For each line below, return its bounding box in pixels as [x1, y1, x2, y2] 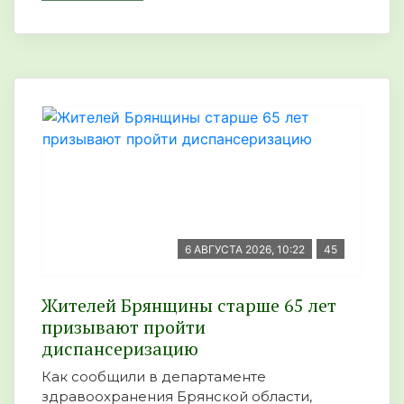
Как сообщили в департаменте [41, 367, 266, 385]
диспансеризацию [41, 335, 198, 361]
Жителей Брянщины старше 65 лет [41, 292, 336, 317]
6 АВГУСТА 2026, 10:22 [185, 242, 305, 256]
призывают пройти [41, 314, 206, 339]
